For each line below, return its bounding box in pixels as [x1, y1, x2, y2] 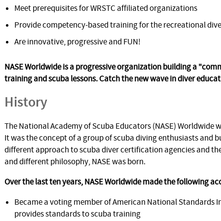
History [4, 93, 47, 112]
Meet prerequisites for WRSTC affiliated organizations [14, 3, 197, 14]
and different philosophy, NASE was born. [4, 156, 146, 167]
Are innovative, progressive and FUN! [14, 37, 141, 47]
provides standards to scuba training [14, 209, 141, 220]
